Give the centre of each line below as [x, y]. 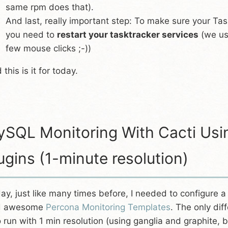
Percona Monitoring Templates [108, 207]
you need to [31, 35]
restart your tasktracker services [128, 35]
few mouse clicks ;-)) [48, 48]
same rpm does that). [50, 7]
